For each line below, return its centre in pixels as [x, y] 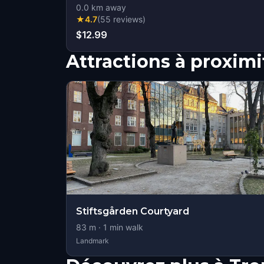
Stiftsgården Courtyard [133, 211]
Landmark [93, 241]
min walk [125, 227]
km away [108, 7]
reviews [128, 19]
